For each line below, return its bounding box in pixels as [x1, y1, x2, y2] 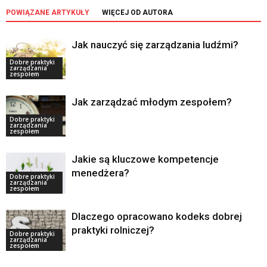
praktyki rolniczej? [72, 224, 154, 237]
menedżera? [72, 167, 129, 179]
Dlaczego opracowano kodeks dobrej [72, 210, 242, 223]
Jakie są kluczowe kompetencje [72, 153, 219, 166]
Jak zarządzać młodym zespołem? [72, 96, 232, 108]
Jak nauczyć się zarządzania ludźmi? [72, 39, 238, 51]
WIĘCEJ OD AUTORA [102, 8, 173, 17]
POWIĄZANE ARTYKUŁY [6, 8, 89, 17]
